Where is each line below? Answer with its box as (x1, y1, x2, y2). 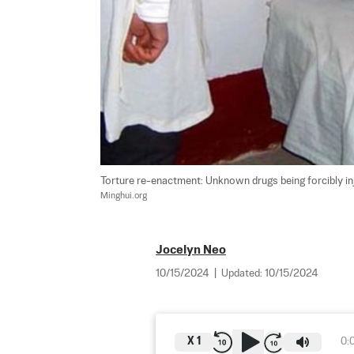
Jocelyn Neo (156, 243, 226, 256)
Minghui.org (100, 190, 147, 201)
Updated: (221, 268, 265, 279)
